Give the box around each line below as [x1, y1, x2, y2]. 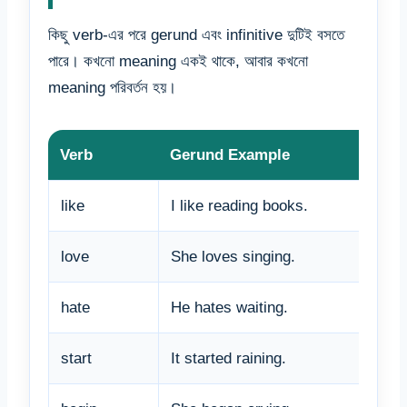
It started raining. [171, 350, 286, 368]
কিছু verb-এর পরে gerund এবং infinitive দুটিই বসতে [48, 26, 344, 45]
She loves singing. [171, 248, 295, 266]
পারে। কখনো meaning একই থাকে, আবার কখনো [48, 53, 308, 71]
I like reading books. [171, 197, 308, 215]
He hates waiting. [171, 299, 288, 317]
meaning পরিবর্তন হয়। [48, 79, 176, 97]
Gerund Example [170, 146, 290, 164]
